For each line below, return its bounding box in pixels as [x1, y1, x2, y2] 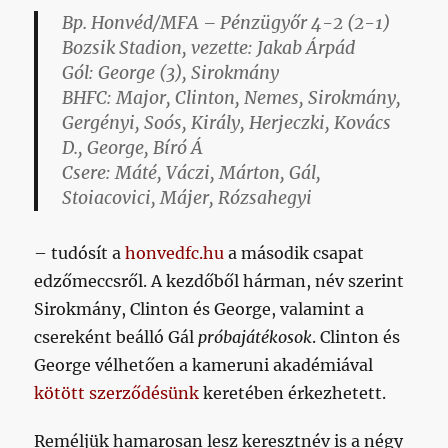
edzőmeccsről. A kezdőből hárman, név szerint [34, 271, 405, 291]
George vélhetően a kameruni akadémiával [34, 355, 374, 375]
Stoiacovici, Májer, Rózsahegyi [62, 187, 313, 209]
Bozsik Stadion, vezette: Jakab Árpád [62, 37, 356, 59]
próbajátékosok [198, 327, 313, 347]
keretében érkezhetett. [199, 383, 387, 403]
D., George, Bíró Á [62, 137, 204, 159]
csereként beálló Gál [34, 327, 199, 347]
